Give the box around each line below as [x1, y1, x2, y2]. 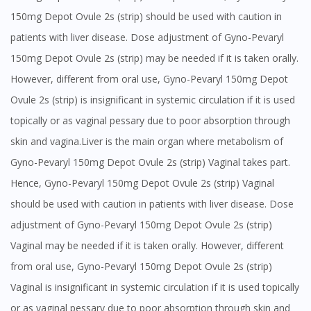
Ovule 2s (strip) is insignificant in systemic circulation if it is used [10, 93, 295, 107]
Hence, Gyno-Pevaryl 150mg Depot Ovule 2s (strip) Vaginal [10, 176, 274, 190]
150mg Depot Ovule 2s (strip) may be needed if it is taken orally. [10, 51, 299, 65]
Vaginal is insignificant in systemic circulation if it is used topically [10, 280, 299, 294]
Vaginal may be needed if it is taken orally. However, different [10, 239, 284, 253]
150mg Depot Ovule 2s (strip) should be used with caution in [10, 10, 282, 24]
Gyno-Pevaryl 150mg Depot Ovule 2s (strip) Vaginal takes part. [10, 155, 290, 169]
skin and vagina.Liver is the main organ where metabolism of [10, 135, 283, 149]
